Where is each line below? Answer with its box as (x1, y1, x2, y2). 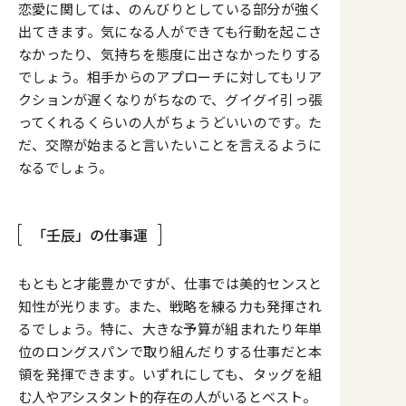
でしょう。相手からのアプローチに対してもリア (18, 66, 322, 86)
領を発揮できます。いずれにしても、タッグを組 (18, 363, 322, 383)
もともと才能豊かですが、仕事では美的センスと (18, 273, 322, 293)
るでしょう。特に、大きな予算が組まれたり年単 (18, 318, 322, 338)
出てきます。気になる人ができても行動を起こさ (18, 21, 322, 41)
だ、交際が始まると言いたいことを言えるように (18, 134, 322, 154)
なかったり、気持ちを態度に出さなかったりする (18, 43, 322, 63)
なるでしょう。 (18, 157, 112, 177)
